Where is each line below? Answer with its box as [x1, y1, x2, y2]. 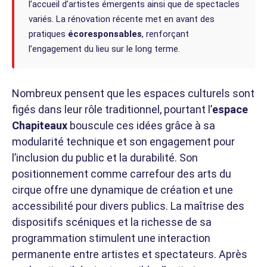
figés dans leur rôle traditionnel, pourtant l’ [12, 103, 212, 116]
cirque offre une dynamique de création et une [12, 183, 233, 196]
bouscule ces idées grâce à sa [67, 119, 215, 132]
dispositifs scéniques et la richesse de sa [12, 215, 212, 228]
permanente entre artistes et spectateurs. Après [12, 247, 247, 260]
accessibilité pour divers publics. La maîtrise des [12, 199, 244, 212]
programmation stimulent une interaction [12, 231, 210, 244]
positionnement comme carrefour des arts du [12, 167, 231, 180]
